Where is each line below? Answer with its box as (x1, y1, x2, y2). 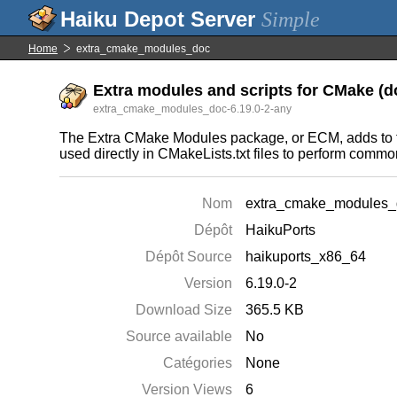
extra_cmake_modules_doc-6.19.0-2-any (93, 103, 292, 115)
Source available (126, 329, 233, 344)
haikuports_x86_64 (245, 249, 367, 264)
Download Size (136, 302, 233, 317)
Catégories (163, 355, 233, 370)
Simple (261, 8, 320, 31)
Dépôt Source (145, 249, 233, 264)
